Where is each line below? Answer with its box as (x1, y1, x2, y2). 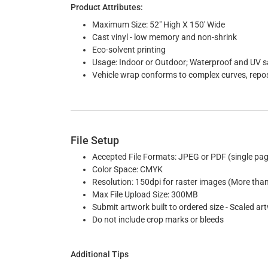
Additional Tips (71, 249, 129, 259)
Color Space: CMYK (92, 165, 163, 174)
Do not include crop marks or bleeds (92, 215, 224, 224)
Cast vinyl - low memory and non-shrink (92, 32, 237, 42)
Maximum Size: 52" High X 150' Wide (92, 20, 225, 29)
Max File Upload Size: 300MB (92, 190, 198, 199)
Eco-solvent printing (92, 45, 166, 54)
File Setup (71, 134, 119, 147)
